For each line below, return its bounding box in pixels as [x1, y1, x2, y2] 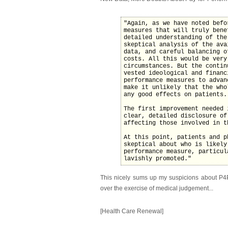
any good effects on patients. [124, 91, 227, 99]
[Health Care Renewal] [100, 208, 163, 215]
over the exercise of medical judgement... [100, 185, 213, 192]
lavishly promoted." [124, 155, 191, 163]
